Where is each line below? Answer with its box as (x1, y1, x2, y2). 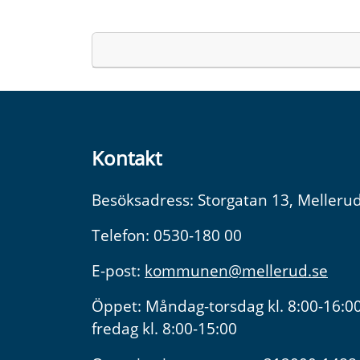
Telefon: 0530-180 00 (92, 223, 242, 246)
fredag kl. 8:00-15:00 (92, 317, 237, 339)
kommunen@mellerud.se (145, 259, 328, 281)
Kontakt (92, 144, 162, 171)
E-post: (92, 259, 145, 281)
